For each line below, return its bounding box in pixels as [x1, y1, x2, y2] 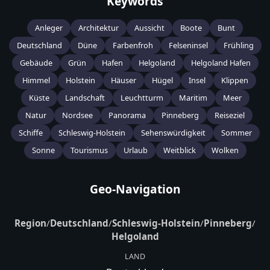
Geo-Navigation [89, 181, 181, 198]
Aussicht [134, 22, 165, 34]
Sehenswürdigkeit [140, 127, 206, 139]
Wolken [211, 145, 239, 156]
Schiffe [18, 127, 43, 139]
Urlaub [123, 145, 148, 156]
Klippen [221, 75, 248, 86]
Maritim [178, 92, 207, 104]
